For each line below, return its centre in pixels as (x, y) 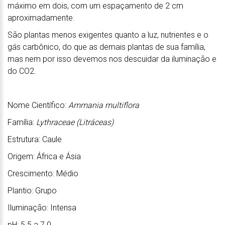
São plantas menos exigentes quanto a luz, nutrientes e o (108, 35)
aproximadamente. (41, 18)
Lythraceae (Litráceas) (75, 122)
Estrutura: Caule (35, 139)
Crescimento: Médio (43, 173)
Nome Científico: (37, 105)
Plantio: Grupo (32, 190)
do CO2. (22, 71)
